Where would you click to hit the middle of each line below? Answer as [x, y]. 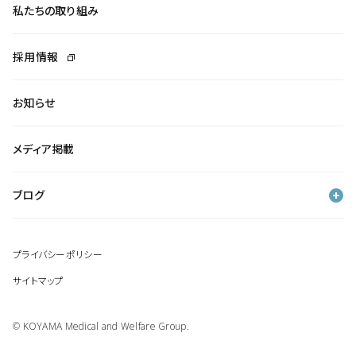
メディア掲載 [44, 149]
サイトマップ [38, 281]
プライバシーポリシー [58, 254]
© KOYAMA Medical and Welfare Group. [101, 327]
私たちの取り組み [56, 11]
